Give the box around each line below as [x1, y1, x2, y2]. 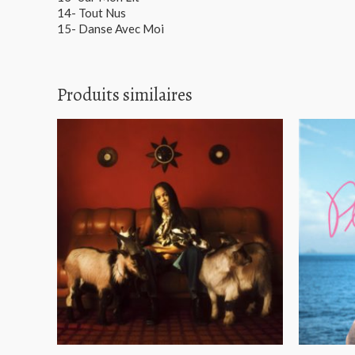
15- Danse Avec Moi [57, 21, 164, 36]
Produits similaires [57, 82, 193, 107]
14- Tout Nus [57, 6, 126, 20]
